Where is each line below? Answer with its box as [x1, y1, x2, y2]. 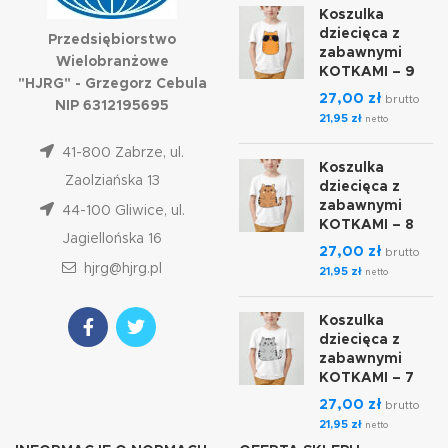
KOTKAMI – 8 [319, 218, 414, 232]
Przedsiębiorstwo [48, 33, 176, 47]
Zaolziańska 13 [64, 174, 160, 188]
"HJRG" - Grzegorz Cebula [17, 77, 207, 91]
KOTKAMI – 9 [319, 65, 415, 79]
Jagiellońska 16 [62, 232, 162, 246]
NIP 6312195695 [55, 99, 169, 113]
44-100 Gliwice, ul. [57, 204, 185, 218]
